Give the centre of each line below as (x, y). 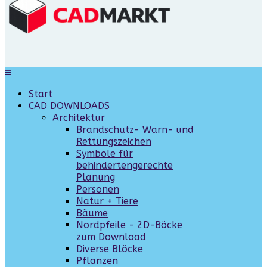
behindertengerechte (125, 165)
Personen (98, 189)
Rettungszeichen (114, 142)
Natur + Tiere (107, 201)
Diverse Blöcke (110, 249)
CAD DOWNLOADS (69, 106)
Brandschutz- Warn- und (135, 130)
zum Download (111, 237)
